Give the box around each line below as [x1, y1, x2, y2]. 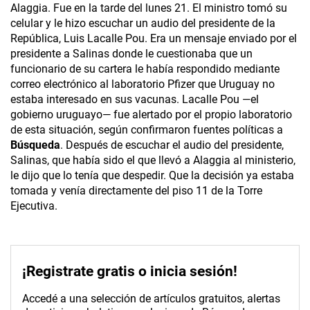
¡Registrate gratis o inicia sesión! [22, 263, 237, 280]
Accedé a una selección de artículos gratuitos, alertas [22, 292, 280, 306]
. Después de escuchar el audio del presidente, [60, 138, 284, 152]
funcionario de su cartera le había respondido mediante [10, 62, 280, 76]
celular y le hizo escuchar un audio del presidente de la [10, 17, 275, 30]
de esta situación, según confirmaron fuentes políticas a [10, 123, 283, 137]
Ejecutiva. [10, 199, 57, 213]
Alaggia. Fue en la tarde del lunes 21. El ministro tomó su [10, 1, 287, 15]
